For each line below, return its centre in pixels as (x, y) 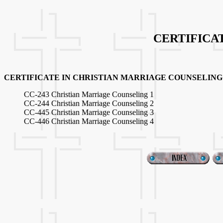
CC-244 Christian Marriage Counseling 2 (89, 103)
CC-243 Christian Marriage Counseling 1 (89, 94)
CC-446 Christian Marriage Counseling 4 (89, 121)
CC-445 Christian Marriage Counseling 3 (89, 112)
